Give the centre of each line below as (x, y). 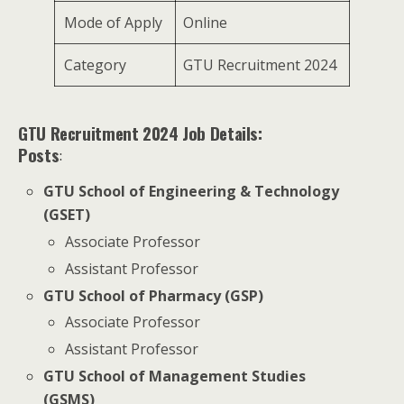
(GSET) (67, 215)
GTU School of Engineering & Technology (192, 192)
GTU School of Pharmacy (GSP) (154, 295)
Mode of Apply (113, 23)
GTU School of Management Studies (175, 376)
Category (95, 65)
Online (207, 23)
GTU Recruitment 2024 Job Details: (140, 133)
